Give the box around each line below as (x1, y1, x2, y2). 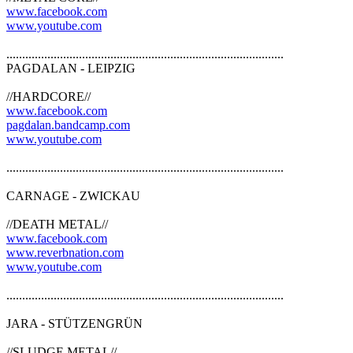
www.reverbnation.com (6, 245, 124, 259)
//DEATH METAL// (6, 217, 108, 231)
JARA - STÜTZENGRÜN (6, 316, 143, 330)
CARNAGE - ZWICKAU (6, 188, 140, 203)
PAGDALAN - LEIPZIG (6, 61, 136, 75)
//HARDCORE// (6, 89, 91, 103)
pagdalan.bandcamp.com (6, 117, 130, 132)
